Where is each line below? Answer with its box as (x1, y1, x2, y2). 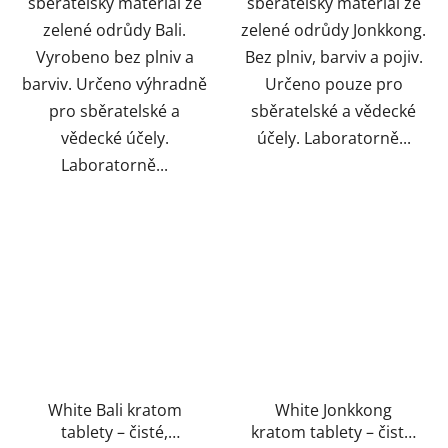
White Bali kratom (47, 399, 182, 422)
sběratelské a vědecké (251, 99, 416, 122)
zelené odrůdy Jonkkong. (241, 18, 426, 41)
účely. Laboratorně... (256, 126, 411, 149)
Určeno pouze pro (264, 72, 403, 95)
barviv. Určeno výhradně (22, 72, 207, 95)
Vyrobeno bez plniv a (35, 45, 194, 68)
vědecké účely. (60, 126, 169, 149)
